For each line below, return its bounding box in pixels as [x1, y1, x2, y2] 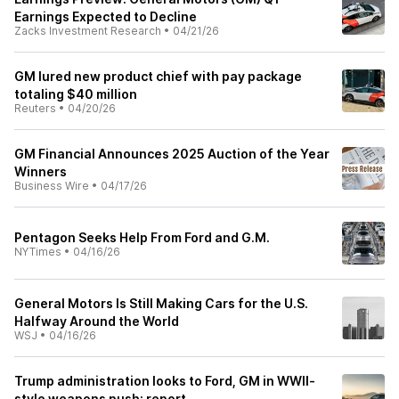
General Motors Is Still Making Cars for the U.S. [14, 296, 308, 311]
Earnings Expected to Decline [14, 9, 197, 24]
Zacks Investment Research [14, 24, 161, 37]
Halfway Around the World [14, 313, 179, 329]
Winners [14, 164, 67, 179]
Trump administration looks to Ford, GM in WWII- [14, 373, 315, 388]
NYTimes [14, 245, 61, 258]
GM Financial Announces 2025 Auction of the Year [14, 146, 330, 161]
